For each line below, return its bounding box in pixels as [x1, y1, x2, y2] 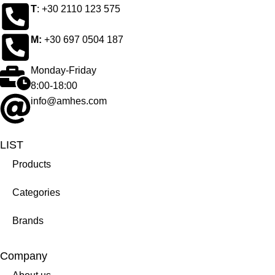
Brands [12, 215, 44, 227]
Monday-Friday [31, 65, 96, 76]
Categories [12, 187, 60, 198]
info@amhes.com [31, 96, 107, 107]
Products [12, 159, 51, 170]
